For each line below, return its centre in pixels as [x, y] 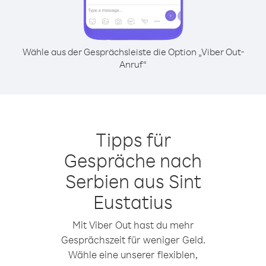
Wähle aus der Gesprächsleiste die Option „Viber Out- [133, 52]
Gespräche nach [133, 160]
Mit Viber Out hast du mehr [133, 225]
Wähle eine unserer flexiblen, [133, 254]
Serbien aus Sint [133, 181]
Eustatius [133, 202]
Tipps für [133, 139]
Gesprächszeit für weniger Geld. [133, 240]
